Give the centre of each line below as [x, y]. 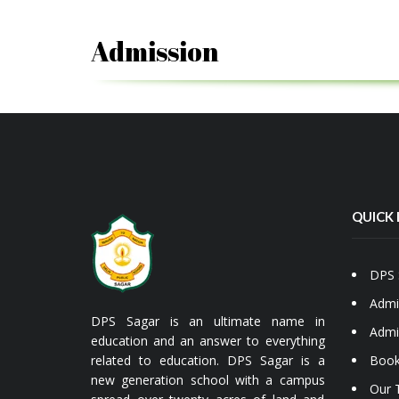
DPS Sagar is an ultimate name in [208, 322]
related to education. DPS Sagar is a [208, 361]
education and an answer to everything [208, 341]
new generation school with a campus [208, 380]
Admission [155, 52]
